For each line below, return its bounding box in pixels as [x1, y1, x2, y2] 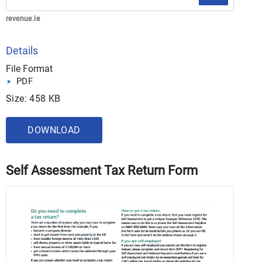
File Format [6, 63, 53, 74]
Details [6, 44, 38, 57]
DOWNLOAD [27, 125, 81, 136]
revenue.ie [6, 15, 40, 23]
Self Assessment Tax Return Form [6, 163, 198, 178]
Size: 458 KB [6, 93, 61, 104]
